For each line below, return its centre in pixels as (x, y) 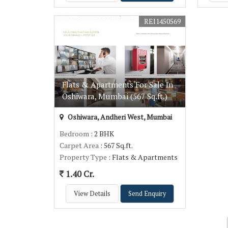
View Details (92, 193)
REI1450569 (163, 21)
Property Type (83, 157)
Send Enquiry (147, 193)
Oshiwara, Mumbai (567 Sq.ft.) (115, 96)
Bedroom (74, 133)
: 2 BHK (102, 133)
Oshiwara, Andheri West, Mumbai (119, 117)
